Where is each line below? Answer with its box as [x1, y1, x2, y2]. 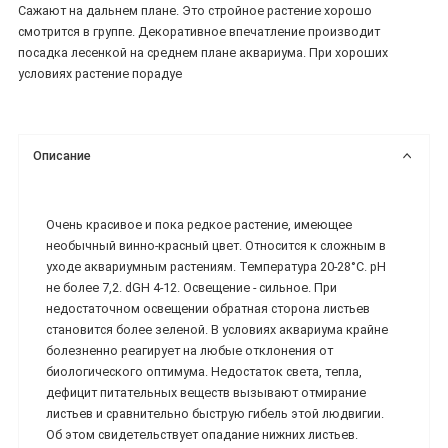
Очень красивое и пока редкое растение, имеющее [46, 216, 352, 232]
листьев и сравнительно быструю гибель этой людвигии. [46, 405, 384, 421]
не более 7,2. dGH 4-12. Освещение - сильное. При [46, 279, 337, 295]
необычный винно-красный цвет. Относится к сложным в [46, 237, 386, 253]
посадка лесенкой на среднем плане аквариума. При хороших [18, 45, 388, 61]
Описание [33, 148, 92, 164]
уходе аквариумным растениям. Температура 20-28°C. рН [46, 258, 386, 274]
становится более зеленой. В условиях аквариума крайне [46, 321, 388, 337]
